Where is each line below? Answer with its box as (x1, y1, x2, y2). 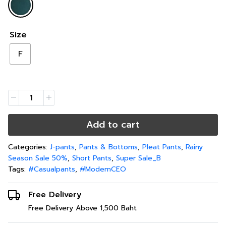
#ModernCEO (80, 164, 126, 175)
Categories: (8, 142, 50, 152)
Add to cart (86, 118, 140, 132)
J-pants (50, 142, 75, 152)
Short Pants (72, 153, 111, 163)
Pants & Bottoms (79, 142, 138, 152)
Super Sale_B (116, 153, 161, 163)
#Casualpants (28, 164, 75, 175)
